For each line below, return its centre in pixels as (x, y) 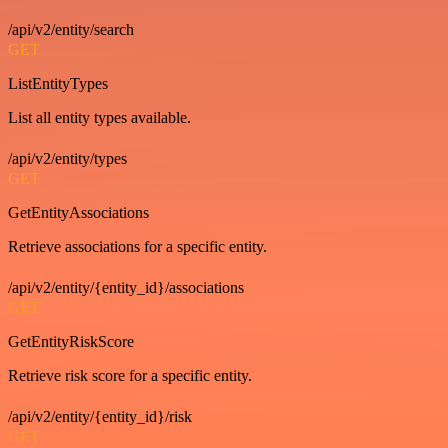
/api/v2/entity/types (67, 159)
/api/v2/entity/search (71, 30)
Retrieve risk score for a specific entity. (130, 376)
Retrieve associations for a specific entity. (137, 247)
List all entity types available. (99, 118)
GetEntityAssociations (78, 213)
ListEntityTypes (58, 84)
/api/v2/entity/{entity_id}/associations (126, 288)
